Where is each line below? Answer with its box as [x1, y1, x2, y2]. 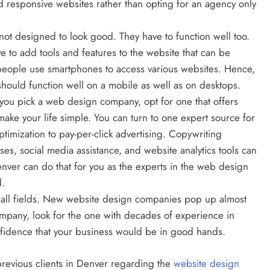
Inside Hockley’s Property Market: [83, 61, 251, 78]
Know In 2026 [83, 93, 154, 110]
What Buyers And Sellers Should [83, 77, 246, 94]
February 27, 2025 [94, 115, 160, 127]
